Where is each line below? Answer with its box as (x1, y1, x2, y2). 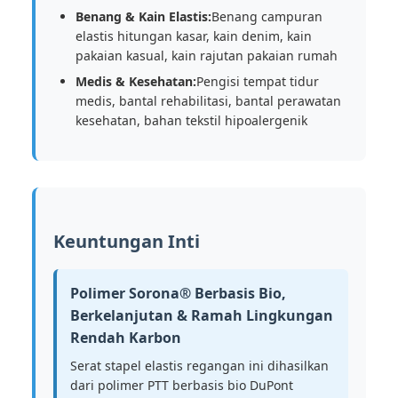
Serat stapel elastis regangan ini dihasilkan (70, 357, 329, 374)
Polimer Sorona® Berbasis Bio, (70, 283, 286, 303)
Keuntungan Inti (53, 229, 200, 253)
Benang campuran (211, 8, 322, 25)
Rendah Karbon (70, 328, 181, 347)
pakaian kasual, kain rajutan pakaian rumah (76, 47, 338, 64)
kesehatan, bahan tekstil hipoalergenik (76, 112, 307, 129)
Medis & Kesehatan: (76, 73, 196, 90)
